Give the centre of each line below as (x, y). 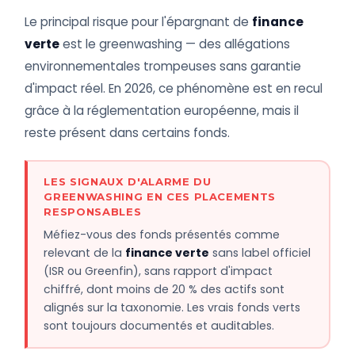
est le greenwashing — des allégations (175, 44)
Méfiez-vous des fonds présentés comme (162, 234)
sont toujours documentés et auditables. (159, 325)
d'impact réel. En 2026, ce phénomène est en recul (174, 89)
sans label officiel (260, 252)
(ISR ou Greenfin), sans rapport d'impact (158, 271)
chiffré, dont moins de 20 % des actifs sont (164, 289)
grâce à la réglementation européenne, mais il (162, 111)
